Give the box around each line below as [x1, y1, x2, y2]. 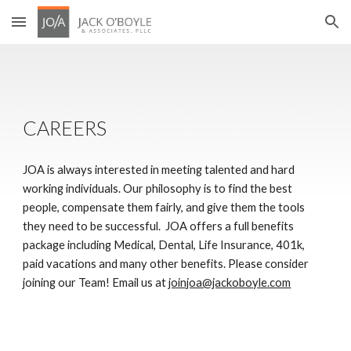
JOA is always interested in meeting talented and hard [23, 163, 295, 176]
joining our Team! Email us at [23, 276, 169, 289]
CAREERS [23, 116, 107, 139]
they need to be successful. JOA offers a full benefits [23, 219, 295, 233]
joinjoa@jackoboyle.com [168, 276, 291, 289]
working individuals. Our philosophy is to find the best [23, 182, 293, 195]
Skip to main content [13, 22, 124, 36]
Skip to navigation [241, 22, 338, 36]
